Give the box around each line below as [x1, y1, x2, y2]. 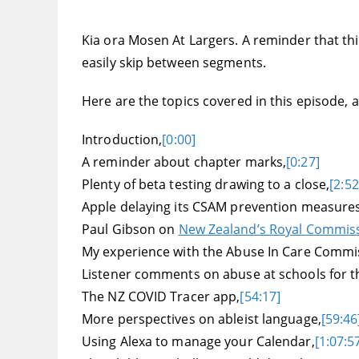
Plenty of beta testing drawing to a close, [82, 175, 330, 194]
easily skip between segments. [82, 54, 266, 72]
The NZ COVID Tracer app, [82, 288, 240, 306]
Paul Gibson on [82, 220, 179, 239]
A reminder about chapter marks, [82, 153, 287, 171]
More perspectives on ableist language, [82, 310, 321, 329]
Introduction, [82, 131, 163, 149]
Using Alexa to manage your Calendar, [82, 333, 315, 351]
